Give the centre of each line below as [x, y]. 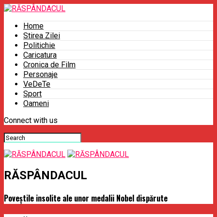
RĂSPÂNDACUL [46, 175]
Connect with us [31, 120]
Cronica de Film [49, 65]
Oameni [36, 103]
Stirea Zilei [42, 36]
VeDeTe [37, 84]
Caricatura [40, 55]
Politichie [39, 45]
